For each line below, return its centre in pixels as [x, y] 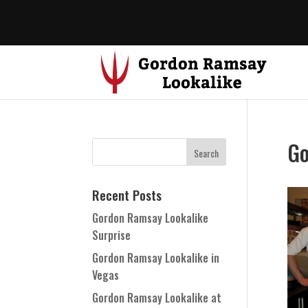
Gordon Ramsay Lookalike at [157, 298]
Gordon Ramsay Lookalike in [156, 258]
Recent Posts [127, 195]
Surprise [112, 235]
